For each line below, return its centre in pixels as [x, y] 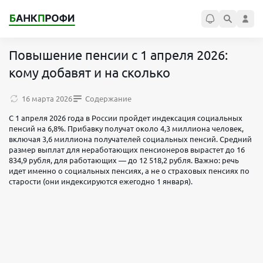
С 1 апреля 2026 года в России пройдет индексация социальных [126, 118]
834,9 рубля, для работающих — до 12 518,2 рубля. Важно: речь [124, 160]
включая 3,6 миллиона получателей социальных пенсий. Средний [130, 139]
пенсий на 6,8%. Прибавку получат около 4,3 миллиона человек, [126, 129]
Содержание [108, 99]
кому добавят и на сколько [90, 73]
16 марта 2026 [47, 99]
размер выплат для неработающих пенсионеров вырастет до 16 [127, 150]
